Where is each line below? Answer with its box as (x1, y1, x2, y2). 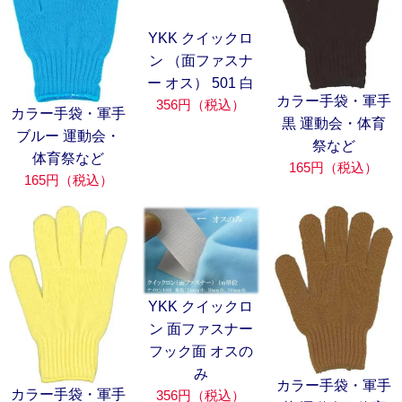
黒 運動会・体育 (281, 116, 386, 132)
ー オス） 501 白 (147, 75, 255, 92)
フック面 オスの (148, 343, 253, 359)
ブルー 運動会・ (16, 127, 121, 144)
